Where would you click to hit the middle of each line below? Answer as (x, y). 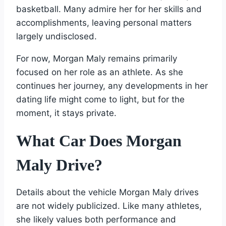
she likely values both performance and (96, 219)
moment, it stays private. (66, 113)
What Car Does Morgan (99, 140)
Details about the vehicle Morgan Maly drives (107, 192)
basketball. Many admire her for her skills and (109, 9)
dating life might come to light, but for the (100, 99)
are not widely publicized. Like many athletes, (109, 206)
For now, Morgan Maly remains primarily (97, 58)
